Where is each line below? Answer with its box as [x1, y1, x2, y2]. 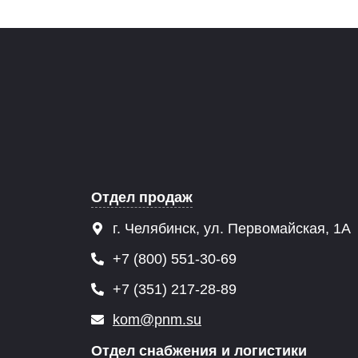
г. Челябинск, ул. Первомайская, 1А [109, 221, 351, 237]
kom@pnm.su [113, 312, 201, 328]
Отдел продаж [91, 189, 193, 205]
